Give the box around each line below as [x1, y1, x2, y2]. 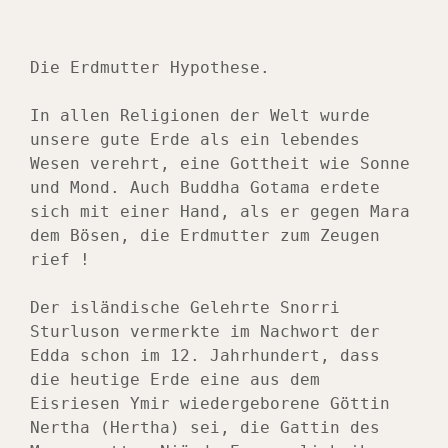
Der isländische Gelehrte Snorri [30, 298, 340, 318]
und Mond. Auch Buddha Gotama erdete [30, 178, 380, 198]
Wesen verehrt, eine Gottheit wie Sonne [30, 154, 410, 174]
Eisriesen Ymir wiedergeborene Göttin [30, 394, 390, 414]
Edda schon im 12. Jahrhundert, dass [30, 346, 380, 366]
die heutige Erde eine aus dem [30, 370, 320, 390]
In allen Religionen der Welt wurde [30, 106, 370, 126]
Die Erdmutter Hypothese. [30, 58, 270, 78]
